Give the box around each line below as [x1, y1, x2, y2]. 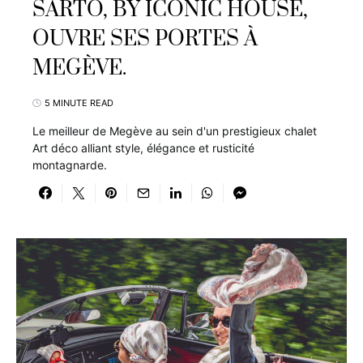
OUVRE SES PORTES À [32, 26, 258, 53]
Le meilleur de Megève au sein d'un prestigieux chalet [32, 124, 317, 138]
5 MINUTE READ [45, 97, 113, 109]
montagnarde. [32, 158, 107, 172]
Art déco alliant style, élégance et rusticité [32, 141, 254, 155]
